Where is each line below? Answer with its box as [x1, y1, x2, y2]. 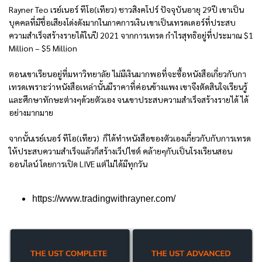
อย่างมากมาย [9, 106, 53, 118]
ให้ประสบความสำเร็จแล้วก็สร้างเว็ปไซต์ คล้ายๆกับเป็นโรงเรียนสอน [9, 145, 232, 156]
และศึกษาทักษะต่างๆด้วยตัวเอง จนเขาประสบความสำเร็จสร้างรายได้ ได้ [9, 94, 249, 105]
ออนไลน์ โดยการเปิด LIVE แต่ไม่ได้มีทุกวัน [9, 158, 147, 169]
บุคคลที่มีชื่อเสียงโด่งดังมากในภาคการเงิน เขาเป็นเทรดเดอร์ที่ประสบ [9, 16, 236, 27]
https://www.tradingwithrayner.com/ [32, 192, 178, 206]
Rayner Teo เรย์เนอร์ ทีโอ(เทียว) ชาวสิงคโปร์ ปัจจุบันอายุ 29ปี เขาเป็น [9, 4, 244, 15]
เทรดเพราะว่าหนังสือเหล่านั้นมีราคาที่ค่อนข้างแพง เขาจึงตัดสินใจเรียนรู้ [9, 81, 247, 92]
